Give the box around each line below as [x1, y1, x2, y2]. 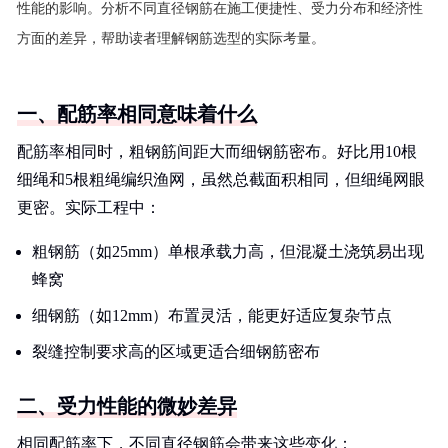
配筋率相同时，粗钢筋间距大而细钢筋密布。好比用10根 [17, 143, 417, 160]
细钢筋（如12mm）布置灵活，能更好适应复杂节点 [32, 307, 392, 324]
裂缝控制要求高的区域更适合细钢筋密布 [32, 343, 320, 360]
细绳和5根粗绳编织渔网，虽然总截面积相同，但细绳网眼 [17, 171, 425, 188]
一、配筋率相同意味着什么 [17, 103, 257, 125]
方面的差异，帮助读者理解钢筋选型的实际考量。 [17, 31, 325, 46]
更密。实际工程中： [17, 199, 161, 216]
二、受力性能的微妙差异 [17, 395, 237, 417]
